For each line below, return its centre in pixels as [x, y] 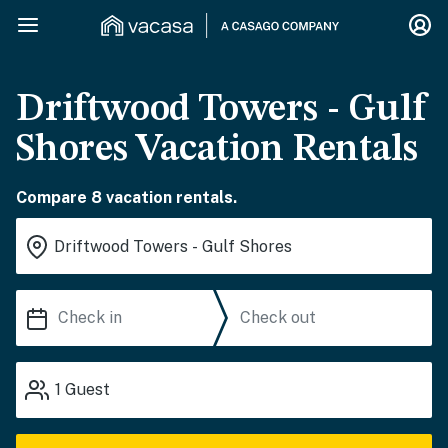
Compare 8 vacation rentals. [126, 197]
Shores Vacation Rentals [217, 150]
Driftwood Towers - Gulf [222, 110]
